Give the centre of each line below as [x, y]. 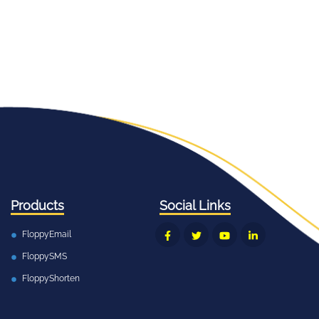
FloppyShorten [51, 278]
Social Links [195, 205]
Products [37, 205]
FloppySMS [45, 256]
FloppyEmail [47, 234]
